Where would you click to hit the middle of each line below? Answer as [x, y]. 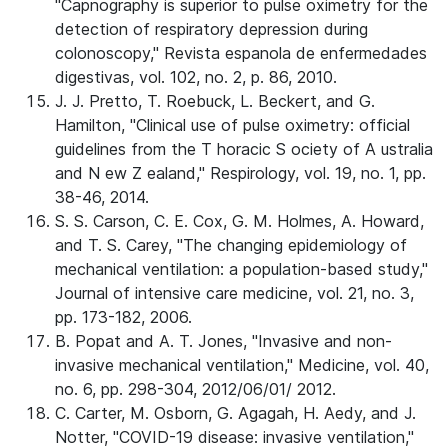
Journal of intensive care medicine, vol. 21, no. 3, [234, 293]
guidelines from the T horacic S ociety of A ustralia [244, 149]
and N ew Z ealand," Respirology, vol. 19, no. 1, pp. [240, 173]
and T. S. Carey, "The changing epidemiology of [231, 245]
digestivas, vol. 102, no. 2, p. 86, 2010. [196, 77]
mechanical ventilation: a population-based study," [241, 269]
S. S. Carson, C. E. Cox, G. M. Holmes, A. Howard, [239, 221]
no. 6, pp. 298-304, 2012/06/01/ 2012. [195, 389]
